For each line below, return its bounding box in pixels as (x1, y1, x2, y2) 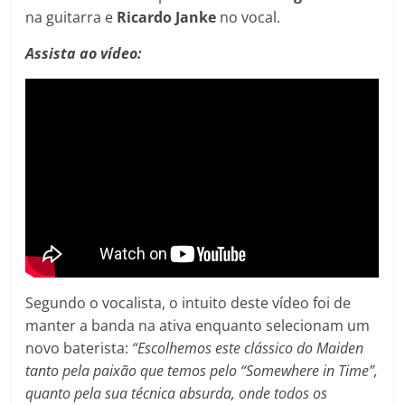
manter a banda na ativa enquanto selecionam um (25, 315, 371, 335)
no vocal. (220, 6, 281, 27)
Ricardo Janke (117, 6, 221, 27)
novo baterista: (25, 337, 133, 358)
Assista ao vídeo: (25, 42, 143, 63)
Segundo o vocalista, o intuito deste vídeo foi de (25, 292, 352, 313)
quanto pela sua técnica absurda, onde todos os (25, 382, 328, 403)
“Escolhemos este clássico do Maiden (132, 337, 364, 358)
